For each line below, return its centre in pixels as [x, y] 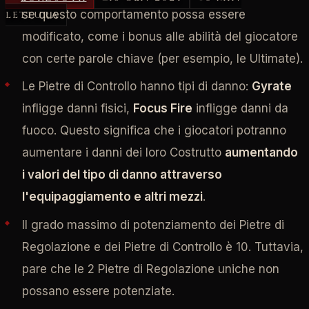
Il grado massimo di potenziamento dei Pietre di [153, 225]
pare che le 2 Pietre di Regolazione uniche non [150, 269]
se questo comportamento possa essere [133, 14]
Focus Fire [162, 109]
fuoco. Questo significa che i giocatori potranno [154, 131]
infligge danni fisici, [77, 109]
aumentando [261, 153]
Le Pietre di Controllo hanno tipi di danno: [137, 87]
